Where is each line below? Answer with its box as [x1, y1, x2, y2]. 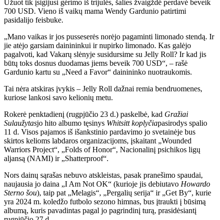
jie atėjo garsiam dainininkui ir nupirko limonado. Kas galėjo [4, 41, 191, 50]
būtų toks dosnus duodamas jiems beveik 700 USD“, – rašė [4, 59, 188, 68]
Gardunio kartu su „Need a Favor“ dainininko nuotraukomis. [4, 68, 192, 77]
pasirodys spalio [158, 119, 207, 128]
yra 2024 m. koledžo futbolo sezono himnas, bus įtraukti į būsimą [4, 197, 206, 206]
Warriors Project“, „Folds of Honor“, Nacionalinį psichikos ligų [4, 145, 200, 154]
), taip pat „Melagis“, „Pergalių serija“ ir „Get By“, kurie [37, 189, 211, 197]
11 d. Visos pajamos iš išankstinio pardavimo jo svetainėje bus [4, 128, 195, 137]
